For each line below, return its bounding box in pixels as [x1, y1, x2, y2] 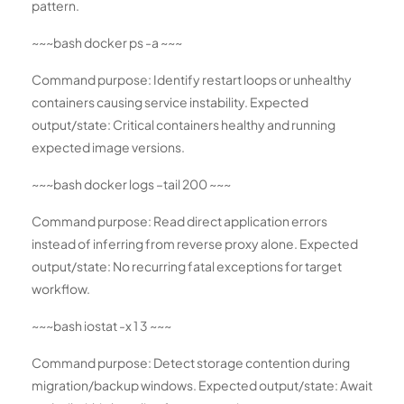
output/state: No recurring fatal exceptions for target [32, 258, 342, 275]
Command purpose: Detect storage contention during [32, 354, 350, 372]
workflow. [32, 280, 90, 298]
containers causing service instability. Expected [32, 94, 308, 111]
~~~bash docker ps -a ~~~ [32, 34, 182, 51]
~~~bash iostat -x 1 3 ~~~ [32, 317, 171, 335]
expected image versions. [32, 139, 185, 156]
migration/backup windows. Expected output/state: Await [32, 377, 372, 394]
